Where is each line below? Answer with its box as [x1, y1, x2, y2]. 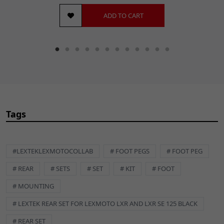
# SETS [50, 163, 70, 173]
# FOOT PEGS [110, 146, 149, 155]
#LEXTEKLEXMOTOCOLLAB [12, 146, 93, 155]
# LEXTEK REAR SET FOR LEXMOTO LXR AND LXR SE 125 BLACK [12, 198, 197, 208]
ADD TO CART [103, 10, 143, 20]
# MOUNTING [12, 181, 54, 190]
